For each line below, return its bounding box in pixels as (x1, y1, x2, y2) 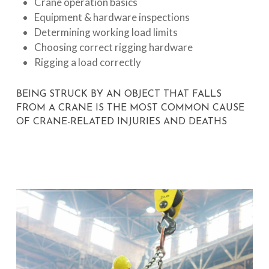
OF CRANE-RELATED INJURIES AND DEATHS (16, 116, 227, 127)
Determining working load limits (34, 25, 178, 38)
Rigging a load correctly (34, 55, 141, 68)
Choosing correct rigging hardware (34, 40, 193, 53)
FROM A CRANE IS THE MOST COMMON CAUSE (16, 103, 244, 113)
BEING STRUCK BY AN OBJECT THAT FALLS (16, 89, 222, 99)
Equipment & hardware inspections (34, 10, 190, 23)
